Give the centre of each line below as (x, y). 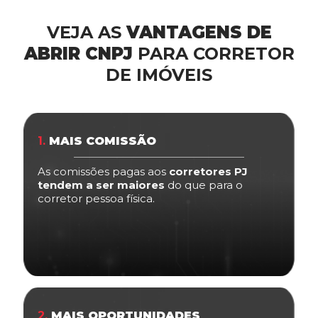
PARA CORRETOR (213, 53)
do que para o (204, 185)
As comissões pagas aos (103, 171)
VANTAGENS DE (199, 32)
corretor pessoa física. (96, 198)
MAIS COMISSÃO (101, 141)
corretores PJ (208, 171)
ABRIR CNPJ (78, 53)
